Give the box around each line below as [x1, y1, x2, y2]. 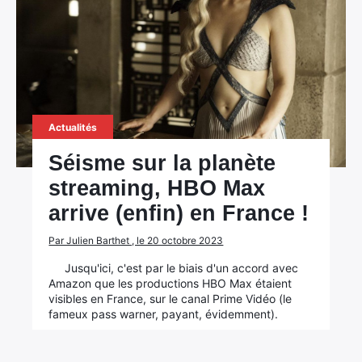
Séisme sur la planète [48, 151, 276, 175]
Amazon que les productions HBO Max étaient [48, 276, 293, 290]
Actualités [48, 121, 98, 133]
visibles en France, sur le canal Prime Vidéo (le [48, 292, 293, 305]
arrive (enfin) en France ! [48, 201, 309, 225]
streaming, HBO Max [48, 176, 266, 200]
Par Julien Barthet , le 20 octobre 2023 [48, 234, 224, 246]
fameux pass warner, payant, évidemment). [48, 307, 279, 321]
